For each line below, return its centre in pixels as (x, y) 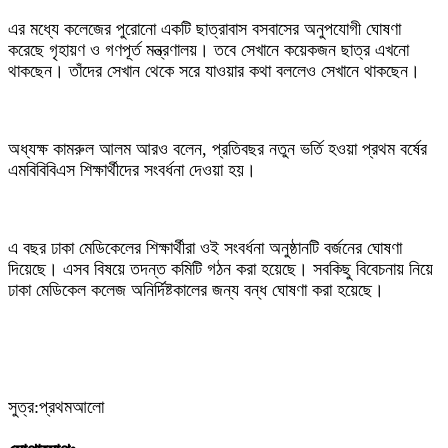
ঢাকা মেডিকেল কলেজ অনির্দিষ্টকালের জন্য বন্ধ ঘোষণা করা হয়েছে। (196, 290)
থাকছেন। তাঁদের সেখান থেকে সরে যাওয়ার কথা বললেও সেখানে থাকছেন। (214, 71)
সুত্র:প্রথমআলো (56, 407)
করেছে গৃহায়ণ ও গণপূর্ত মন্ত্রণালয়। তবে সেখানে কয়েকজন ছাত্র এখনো (208, 50)
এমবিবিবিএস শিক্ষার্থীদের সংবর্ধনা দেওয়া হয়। (132, 170)
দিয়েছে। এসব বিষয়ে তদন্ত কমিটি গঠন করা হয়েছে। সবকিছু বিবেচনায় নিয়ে (220, 269)
